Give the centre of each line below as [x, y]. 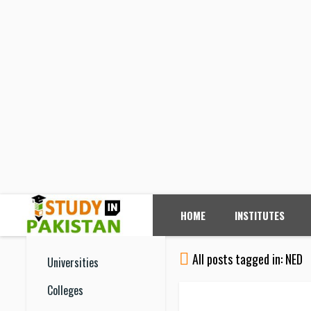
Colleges [65, 290]
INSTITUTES [260, 215]
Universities [73, 262]
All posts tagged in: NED [247, 259]
